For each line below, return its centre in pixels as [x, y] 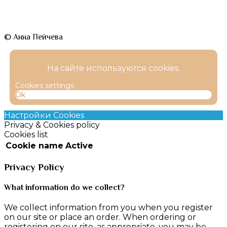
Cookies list [26, 135]
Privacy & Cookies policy [52, 125]
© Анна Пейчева [33, 37]
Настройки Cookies [44, 116]
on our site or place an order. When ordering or [100, 217]
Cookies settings [45, 86]
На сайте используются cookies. [113, 68]
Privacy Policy [34, 167]
